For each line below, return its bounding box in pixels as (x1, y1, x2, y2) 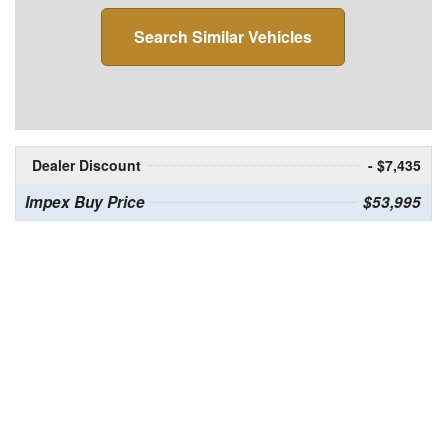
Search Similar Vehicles (134, 25, 313, 49)
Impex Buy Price (24, 191, 145, 214)
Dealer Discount (31, 155, 141, 176)
